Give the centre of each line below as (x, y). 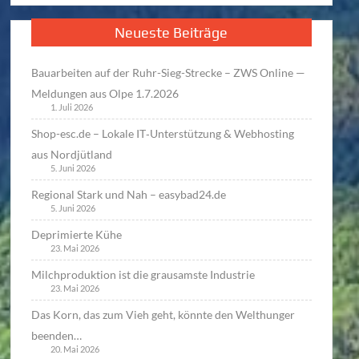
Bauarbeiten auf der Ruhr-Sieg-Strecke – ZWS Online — (169, 73)
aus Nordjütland (72, 155)
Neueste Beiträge (171, 33)
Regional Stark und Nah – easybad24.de (129, 195)
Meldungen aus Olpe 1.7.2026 (105, 94)
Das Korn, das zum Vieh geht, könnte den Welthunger (163, 315)
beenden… (57, 336)
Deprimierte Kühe (77, 235)
